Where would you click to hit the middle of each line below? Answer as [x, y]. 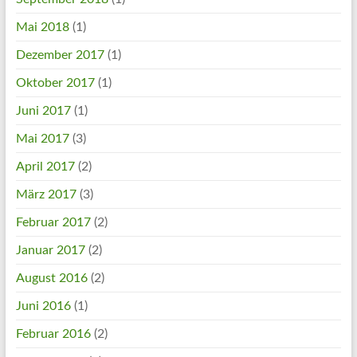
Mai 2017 [42, 139]
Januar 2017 [50, 250]
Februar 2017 [53, 222]
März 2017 [46, 194]
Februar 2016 [53, 334]
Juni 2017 [43, 111]
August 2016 [51, 278]
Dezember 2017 [60, 55]
